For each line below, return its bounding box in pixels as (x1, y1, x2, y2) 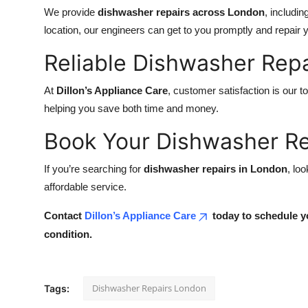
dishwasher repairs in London (144, 162, 287, 175)
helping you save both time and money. (44, 102, 219, 114)
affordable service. (44, 180, 126, 192)
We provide (44, 5, 98, 18)
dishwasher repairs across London (98, 5, 265, 18)
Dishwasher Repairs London (92, 281, 206, 294)
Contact (44, 209, 85, 221)
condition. (44, 228, 92, 240)
